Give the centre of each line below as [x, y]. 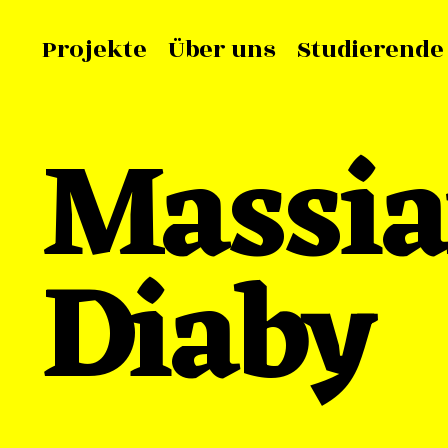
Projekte [94, 49]
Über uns [221, 49]
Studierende [370, 49]
